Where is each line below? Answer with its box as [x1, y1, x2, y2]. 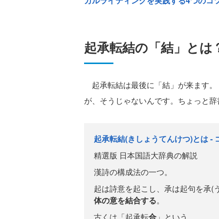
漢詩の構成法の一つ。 [94, 166, 172, 177]
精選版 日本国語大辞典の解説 [94, 150, 197, 161]
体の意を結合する [94, 195, 156, 206]
